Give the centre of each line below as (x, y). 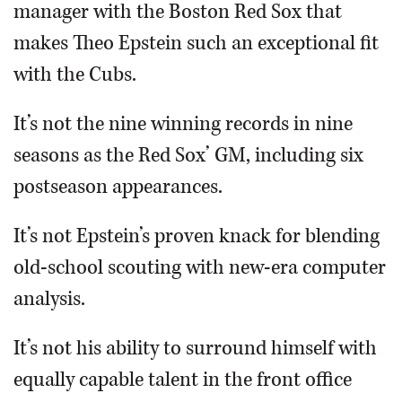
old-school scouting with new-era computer (200, 268)
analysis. (49, 299)
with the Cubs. (75, 75)
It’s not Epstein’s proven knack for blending (197, 236)
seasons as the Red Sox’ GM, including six (188, 156)
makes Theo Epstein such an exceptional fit (196, 44)
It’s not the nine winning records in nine (183, 124)
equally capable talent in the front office (183, 380)
